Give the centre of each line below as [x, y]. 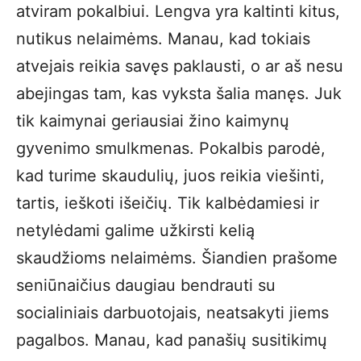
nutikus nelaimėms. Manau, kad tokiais [163, 39]
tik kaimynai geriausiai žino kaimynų [153, 121]
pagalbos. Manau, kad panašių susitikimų [172, 340]
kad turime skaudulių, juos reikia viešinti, [170, 176]
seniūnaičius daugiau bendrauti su [146, 285]
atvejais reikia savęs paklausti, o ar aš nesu [180, 66]
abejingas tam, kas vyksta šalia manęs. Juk [179, 93]
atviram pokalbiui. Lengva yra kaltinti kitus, [178, 11]
